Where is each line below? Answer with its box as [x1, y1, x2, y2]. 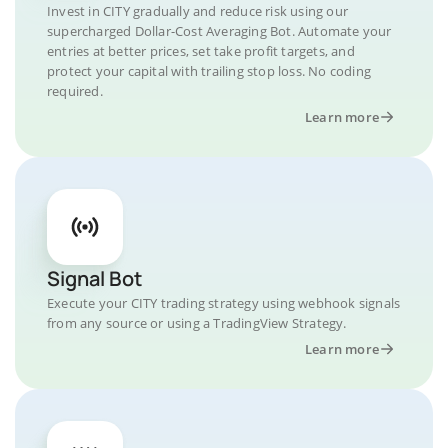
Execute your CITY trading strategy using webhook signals [47, 293, 401, 312]
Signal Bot [47, 264, 142, 292]
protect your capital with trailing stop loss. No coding [47, 61, 372, 80]
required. [47, 81, 103, 100]
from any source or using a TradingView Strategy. [47, 313, 347, 332]
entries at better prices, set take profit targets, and [47, 41, 355, 60]
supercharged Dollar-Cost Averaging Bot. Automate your [47, 21, 392, 40]
